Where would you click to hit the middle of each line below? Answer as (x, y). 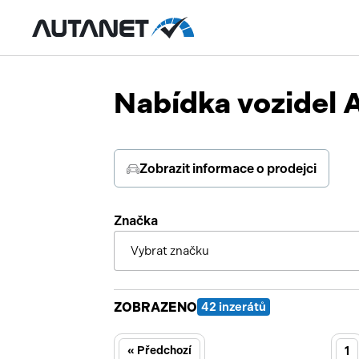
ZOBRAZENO (155, 307)
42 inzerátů (234, 307)
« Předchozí (159, 351)
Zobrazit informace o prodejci (228, 168)
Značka (136, 221)
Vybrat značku (170, 251)
